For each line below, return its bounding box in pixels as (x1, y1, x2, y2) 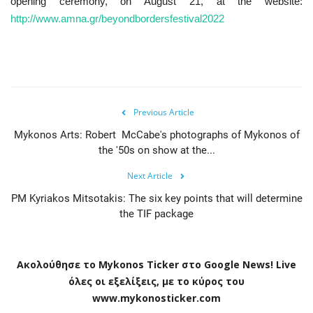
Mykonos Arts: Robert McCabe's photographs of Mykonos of (13, 128, 300, 141)
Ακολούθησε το (17, 257, 96, 271)
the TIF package (119, 207, 194, 220)
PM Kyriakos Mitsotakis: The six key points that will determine (10, 191, 303, 205)
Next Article (126, 169, 173, 182)
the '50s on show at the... (98, 143, 215, 156)
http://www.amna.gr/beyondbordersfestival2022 (10, 12, 224, 24)
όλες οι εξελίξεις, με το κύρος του (68, 274, 245, 288)
